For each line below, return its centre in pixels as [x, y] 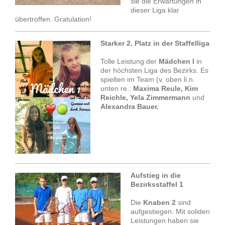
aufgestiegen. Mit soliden [170, 212]
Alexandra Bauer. [130, 107]
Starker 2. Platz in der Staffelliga [155, 43]
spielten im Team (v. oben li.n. [148, 80]
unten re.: [117, 89]
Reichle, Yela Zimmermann [145, 98]
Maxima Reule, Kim [165, 89]
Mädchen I [177, 62]
